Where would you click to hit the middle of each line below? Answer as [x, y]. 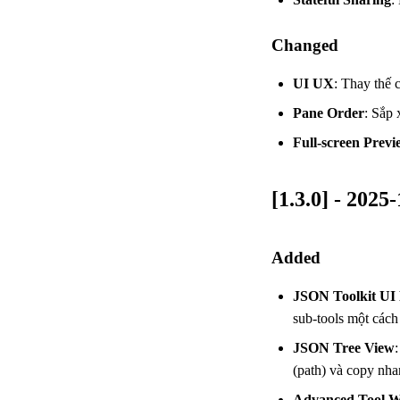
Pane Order [329, 112]
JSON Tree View [344, 347]
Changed [305, 45]
